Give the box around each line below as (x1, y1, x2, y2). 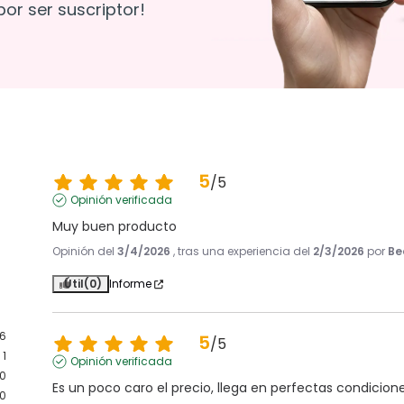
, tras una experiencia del (173, 243, 314, 259)
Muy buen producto (52, 217, 178, 235)
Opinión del (52, 243, 118, 259)
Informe (109, 276, 152, 291)
